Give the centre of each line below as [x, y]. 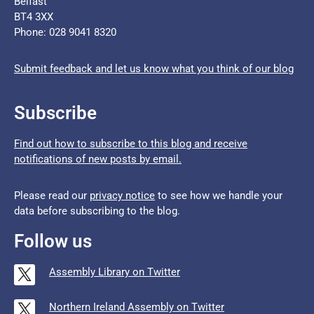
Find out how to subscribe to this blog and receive [131, 143]
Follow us [53, 241]
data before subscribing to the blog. [97, 211]
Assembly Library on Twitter [115, 272]
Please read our [52, 195]
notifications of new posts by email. [98, 159]
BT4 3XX [34, 16]
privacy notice [122, 195]
